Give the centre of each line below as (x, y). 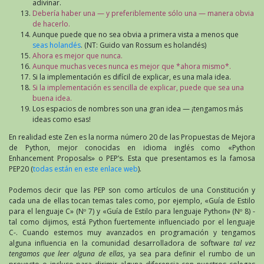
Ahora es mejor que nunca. (77, 56)
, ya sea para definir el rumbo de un (189, 254)
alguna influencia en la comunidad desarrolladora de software (121, 243)
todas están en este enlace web (85, 169)
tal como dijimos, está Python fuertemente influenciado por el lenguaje (132, 222)
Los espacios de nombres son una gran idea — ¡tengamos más (138, 109)
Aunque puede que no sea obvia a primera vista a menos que (136, 35)
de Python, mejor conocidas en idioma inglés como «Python (132, 148)
